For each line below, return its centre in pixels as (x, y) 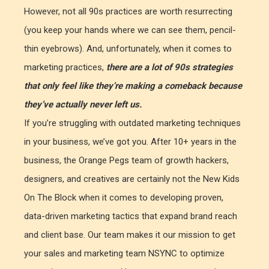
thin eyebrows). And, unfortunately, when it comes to (128, 49)
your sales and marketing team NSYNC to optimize (124, 253)
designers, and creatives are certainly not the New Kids (132, 179)
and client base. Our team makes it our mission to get (130, 235)
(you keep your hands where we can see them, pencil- (130, 30)
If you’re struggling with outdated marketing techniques (132, 123)
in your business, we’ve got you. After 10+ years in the (130, 142)
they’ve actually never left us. (83, 104)
